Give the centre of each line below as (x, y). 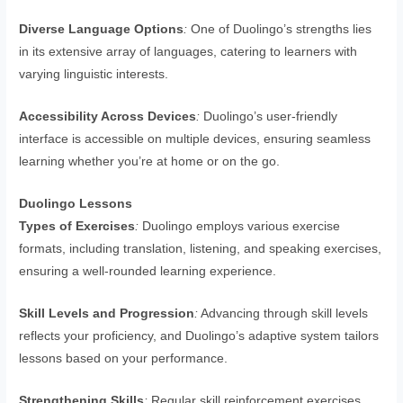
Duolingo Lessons (76, 203)
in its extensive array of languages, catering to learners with (188, 52)
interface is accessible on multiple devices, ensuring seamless (195, 139)
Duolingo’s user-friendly (269, 116)
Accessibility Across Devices (108, 116)
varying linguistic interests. (94, 75)
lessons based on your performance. (124, 358)
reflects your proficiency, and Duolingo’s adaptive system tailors (199, 336)
